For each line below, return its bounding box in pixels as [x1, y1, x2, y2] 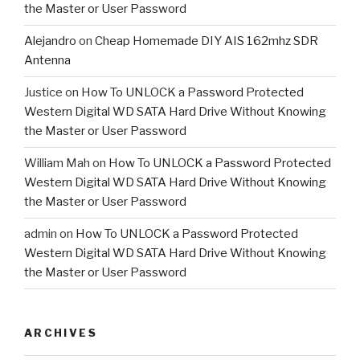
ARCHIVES [24, 325, 97, 339]
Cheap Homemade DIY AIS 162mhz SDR [95, 34, 318, 49]
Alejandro [24, 34, 76, 49]
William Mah [24, 156, 90, 171]
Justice [24, 85, 63, 100]
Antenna [24, 53, 71, 68]
